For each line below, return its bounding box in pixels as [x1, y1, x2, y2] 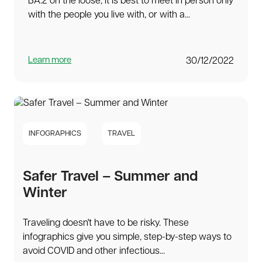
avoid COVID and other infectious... [23, 247, 165, 257]
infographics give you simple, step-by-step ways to [23, 233, 232, 243]
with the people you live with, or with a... [28, 11, 190, 20]
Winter [23, 187, 67, 201]
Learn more [28, 56, 71, 65]
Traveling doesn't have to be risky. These [23, 219, 189, 229]
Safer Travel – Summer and [23, 170, 198, 185]
